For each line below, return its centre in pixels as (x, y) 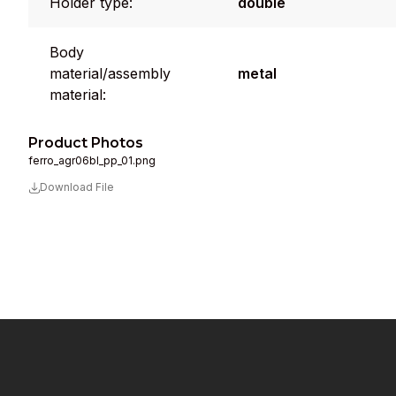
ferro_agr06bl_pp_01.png (92, 160)
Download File (77, 187)
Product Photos (86, 143)
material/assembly (110, 73)
